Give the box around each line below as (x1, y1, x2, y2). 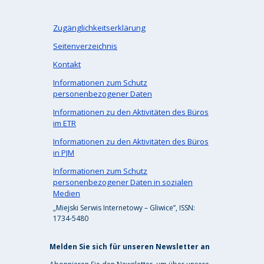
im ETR (53, 117, 76, 128)
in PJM (53, 147, 74, 158)
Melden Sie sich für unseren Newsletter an (49, 241, 210, 252)
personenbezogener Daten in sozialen (53, 176, 193, 187)
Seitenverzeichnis (53, 40, 117, 51)
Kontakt (53, 58, 81, 70)
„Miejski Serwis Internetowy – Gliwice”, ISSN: (53, 202, 195, 213)
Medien (53, 187, 80, 199)
